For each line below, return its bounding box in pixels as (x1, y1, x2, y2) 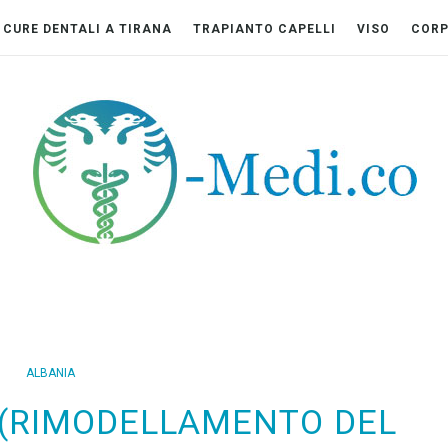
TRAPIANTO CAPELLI (193, 22, 337, 36)
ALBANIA (25, 366, 75, 380)
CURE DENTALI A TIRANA (3, 22, 173, 36)
